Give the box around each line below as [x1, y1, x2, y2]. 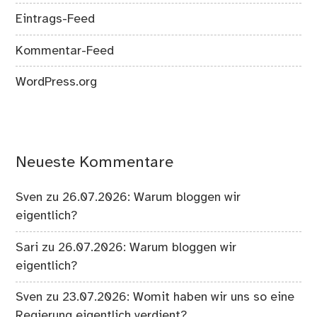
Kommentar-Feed [16, 44, 115, 57]
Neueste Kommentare [16, 154, 174, 172]
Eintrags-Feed [16, 12, 96, 25]
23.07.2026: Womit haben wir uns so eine [62, 291, 295, 304]
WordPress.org [16, 76, 98, 89]
